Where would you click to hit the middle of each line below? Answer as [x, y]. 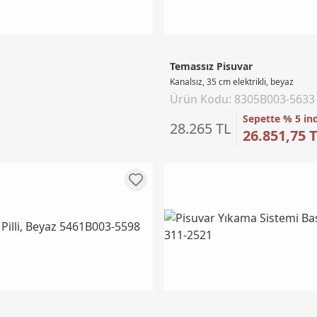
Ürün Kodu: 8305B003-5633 [242, 99]
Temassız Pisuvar [211, 66]
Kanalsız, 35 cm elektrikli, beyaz [232, 81]
